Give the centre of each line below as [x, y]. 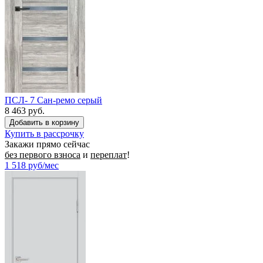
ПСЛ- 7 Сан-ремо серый [53, 100]
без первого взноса [43, 154]
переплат [109, 154]
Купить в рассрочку [44, 133]
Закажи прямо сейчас [47, 144]
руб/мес [43, 165]
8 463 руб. [25, 110]
